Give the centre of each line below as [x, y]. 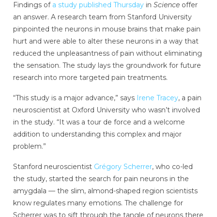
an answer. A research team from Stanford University [102, 17]
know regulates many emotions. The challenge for [98, 203]
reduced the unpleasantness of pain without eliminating [107, 54]
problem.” [29, 147]
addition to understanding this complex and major [97, 134]
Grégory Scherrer [123, 166]
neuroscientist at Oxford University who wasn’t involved [106, 110]
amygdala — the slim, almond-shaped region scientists [105, 191]
